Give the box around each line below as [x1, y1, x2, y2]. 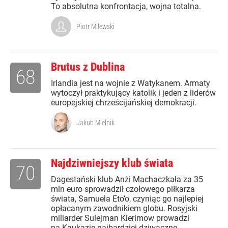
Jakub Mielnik [76, 119, 115, 127]
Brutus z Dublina [51, 61, 125, 74]
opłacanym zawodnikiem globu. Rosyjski [51, 204, 197, 214]
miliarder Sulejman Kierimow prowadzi [51, 213, 189, 223]
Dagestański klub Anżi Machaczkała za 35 [51, 175, 203, 185]
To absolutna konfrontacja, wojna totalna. [51, 2, 201, 12]
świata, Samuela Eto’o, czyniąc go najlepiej [51, 194, 204, 204]
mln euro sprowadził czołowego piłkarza [51, 184, 195, 194]
